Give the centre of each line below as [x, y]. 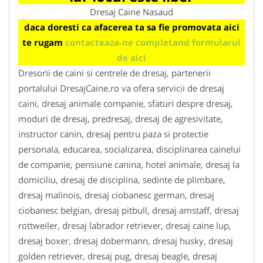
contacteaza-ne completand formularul [153, 42]
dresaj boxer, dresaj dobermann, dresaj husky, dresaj [126, 240]
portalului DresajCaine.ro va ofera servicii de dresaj [121, 88]
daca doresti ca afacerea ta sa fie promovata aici [131, 27]
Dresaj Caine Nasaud [131, 11]
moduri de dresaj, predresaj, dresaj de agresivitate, [121, 118]
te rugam [44, 42]
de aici [131, 57]
